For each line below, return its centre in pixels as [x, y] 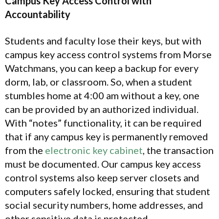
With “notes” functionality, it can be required [103, 123]
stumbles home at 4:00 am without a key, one [102, 96]
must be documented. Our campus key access [103, 164]
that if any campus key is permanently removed [107, 137]
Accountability [38, 14]
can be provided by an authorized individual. [102, 109]
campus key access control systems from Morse [108, 55]
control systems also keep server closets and [102, 178]
